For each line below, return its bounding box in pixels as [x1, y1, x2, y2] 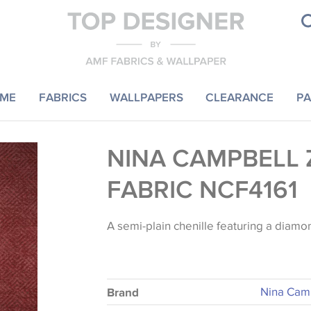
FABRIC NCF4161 [106, 174, 298, 203]
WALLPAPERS [109, 90, 183, 103]
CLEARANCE [205, 90, 274, 103]
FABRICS [38, 90, 87, 103]
